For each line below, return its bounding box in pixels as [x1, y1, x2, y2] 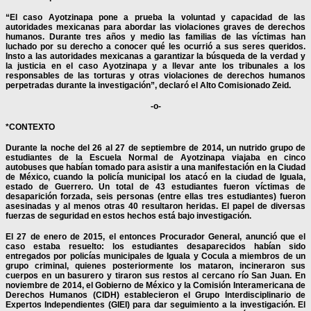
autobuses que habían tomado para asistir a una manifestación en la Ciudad [6, 162, 305, 173]
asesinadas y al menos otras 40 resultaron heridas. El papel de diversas [6, 201, 305, 212]
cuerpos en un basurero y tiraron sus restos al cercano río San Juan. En [6, 271, 305, 281]
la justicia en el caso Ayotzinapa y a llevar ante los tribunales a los [6, 61, 305, 72]
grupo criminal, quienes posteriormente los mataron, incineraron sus [6, 261, 305, 271]
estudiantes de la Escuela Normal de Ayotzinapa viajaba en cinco [6, 153, 305, 163]
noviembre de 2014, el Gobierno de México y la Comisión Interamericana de [6, 280, 305, 291]
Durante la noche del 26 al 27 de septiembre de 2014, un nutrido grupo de [6, 143, 305, 153]
